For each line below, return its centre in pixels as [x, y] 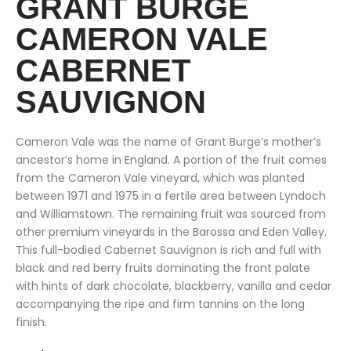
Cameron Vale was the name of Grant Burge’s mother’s [168, 142]
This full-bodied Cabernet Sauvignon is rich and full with [168, 250]
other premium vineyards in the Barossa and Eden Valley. [171, 232]
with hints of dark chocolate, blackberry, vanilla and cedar [174, 286]
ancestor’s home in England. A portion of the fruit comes [171, 160]
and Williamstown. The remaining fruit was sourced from [171, 214]
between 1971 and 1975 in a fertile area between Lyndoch [171, 196]
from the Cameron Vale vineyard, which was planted [160, 178]
